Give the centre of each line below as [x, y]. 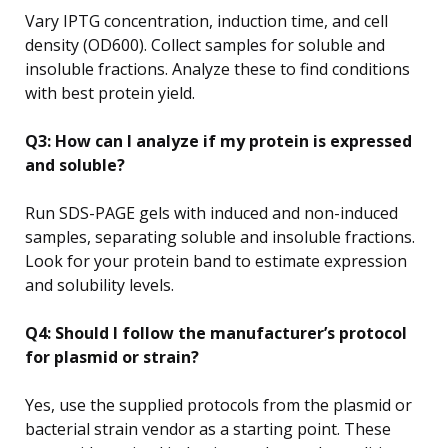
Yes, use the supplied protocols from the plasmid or [218, 404]
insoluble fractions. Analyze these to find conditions [217, 68]
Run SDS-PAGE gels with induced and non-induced [211, 212]
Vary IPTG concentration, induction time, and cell [206, 20]
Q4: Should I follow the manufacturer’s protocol [216, 332]
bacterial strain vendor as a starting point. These [208, 428]
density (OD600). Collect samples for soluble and [205, 44]
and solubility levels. [99, 284]
